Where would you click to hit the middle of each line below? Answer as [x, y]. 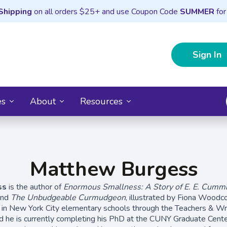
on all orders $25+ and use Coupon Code [106, 12]
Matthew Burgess [113, 169]
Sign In [207, 54]
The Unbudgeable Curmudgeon [68, 197]
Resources [101, 101]
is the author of [36, 187]
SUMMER [197, 12]
